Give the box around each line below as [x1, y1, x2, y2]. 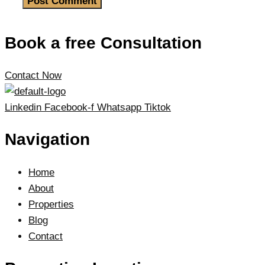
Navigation [5, 130, 90, 149]
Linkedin [5, 102, 41, 114]
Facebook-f [44, 102, 94, 114]
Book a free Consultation [5, 33, 202, 52]
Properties [28, 198, 74, 210]
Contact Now [5, 70, 62, 82]
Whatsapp [97, 102, 141, 114]
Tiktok [144, 102, 171, 114]
